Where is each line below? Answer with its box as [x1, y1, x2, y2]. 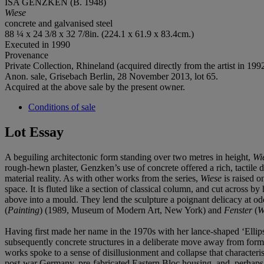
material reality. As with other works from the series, [5, 173, 200, 183]
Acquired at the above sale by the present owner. [5, 81, 185, 92]
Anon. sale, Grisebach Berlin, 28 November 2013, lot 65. [5, 71, 218, 81]
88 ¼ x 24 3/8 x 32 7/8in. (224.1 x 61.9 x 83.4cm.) [5, 28, 194, 39]
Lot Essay [5, 124, 64, 140]
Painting [8, 204, 39, 215]
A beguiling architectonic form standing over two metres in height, [5, 151, 253, 162]
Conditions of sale [28, 101, 95, 112]
